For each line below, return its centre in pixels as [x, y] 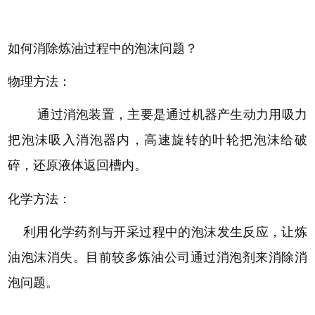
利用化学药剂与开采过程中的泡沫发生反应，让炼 [165, 232]
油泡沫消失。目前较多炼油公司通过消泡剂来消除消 [157, 257]
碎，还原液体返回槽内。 [78, 166]
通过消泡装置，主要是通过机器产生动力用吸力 [172, 115]
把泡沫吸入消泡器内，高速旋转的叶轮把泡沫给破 [157, 140]
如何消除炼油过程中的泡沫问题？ [103, 48]
